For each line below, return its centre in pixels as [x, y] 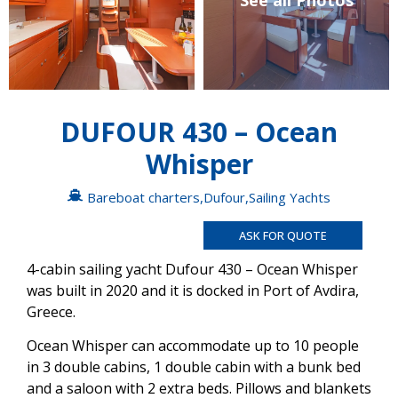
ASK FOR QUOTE [283, 235]
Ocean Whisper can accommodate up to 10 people [193, 346]
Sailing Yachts [290, 197]
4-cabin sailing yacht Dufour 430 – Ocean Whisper [192, 269]
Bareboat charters [143, 197]
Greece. [51, 311]
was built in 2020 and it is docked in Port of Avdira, [193, 290]
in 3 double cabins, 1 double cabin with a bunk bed [194, 367]
